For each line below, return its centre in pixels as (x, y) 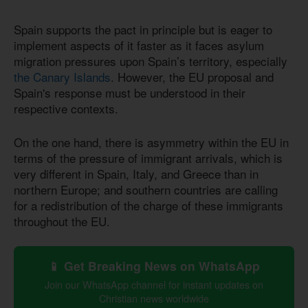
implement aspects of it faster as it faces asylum (139, 45)
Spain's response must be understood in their (130, 93)
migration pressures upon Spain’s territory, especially (151, 61)
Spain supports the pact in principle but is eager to (143, 30)
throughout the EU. (62, 221)
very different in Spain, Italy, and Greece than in (136, 173)
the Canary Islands (62, 77)
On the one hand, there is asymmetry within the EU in (151, 142)
